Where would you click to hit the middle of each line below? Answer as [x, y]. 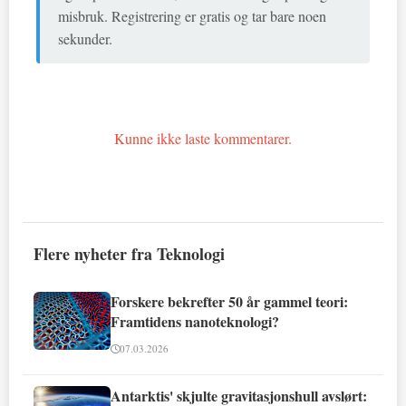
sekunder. [85, 38]
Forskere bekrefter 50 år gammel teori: [229, 301]
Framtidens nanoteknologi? [195, 321]
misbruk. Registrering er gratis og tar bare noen [192, 15]
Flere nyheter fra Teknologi [129, 253]
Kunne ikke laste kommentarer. [203, 138]
